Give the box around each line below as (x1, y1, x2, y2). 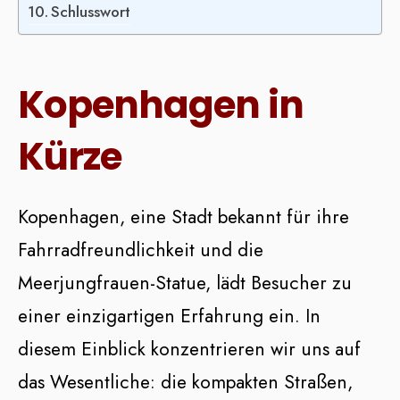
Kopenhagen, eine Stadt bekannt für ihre (18, 204, 349, 231)
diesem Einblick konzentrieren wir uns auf (18, 336, 361, 363)
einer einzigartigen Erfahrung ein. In (18, 303, 321, 330)
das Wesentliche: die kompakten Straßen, (18, 369, 353, 396)
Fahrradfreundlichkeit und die (18, 237, 263, 264)
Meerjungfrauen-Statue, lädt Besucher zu (18, 270, 352, 297)
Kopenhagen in (18, 79, 304, 132)
